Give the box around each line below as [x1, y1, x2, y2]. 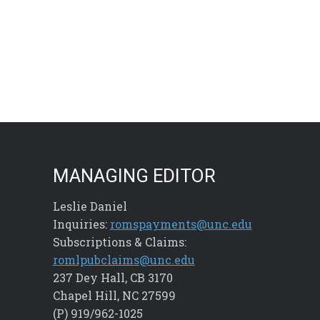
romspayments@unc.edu [109, 216, 252, 231]
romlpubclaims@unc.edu [52, 251, 195, 267]
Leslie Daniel [52, 198, 127, 214]
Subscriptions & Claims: [52, 234, 186, 249]
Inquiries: [52, 216, 110, 231]
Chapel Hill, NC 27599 [52, 287, 176, 303]
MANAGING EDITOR [52, 164, 216, 186]
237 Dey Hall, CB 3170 [52, 269, 173, 285]
